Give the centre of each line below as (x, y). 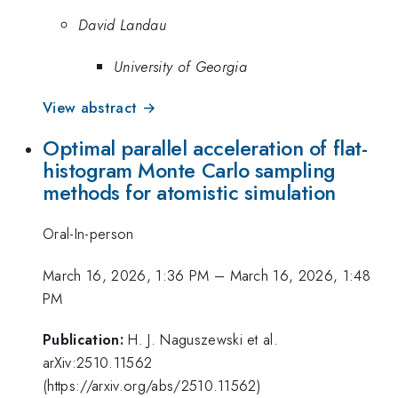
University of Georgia (180, 66)
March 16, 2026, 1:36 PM (126, 275)
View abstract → (99, 108)
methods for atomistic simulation (190, 192)
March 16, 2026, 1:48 (300, 275)
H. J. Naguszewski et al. (203, 340)
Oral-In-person (88, 234)
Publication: (83, 340)
